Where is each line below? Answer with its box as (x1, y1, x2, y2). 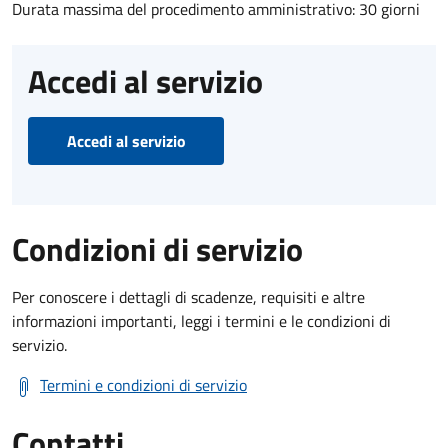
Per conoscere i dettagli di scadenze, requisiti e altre (12, 284, 365, 309)
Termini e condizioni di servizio (40, 372, 247, 397)
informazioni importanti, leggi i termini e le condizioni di (12, 308, 391, 333)
